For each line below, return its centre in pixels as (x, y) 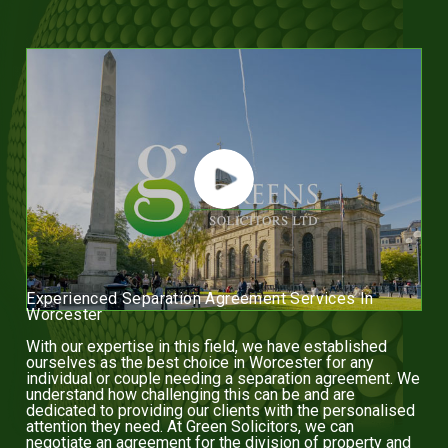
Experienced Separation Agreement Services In (200, 298)
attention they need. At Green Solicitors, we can (190, 426)
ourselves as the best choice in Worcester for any (200, 362)
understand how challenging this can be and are (191, 394)
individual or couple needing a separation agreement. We (223, 378)
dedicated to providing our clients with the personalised (221, 410)
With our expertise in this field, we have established (207, 346)
